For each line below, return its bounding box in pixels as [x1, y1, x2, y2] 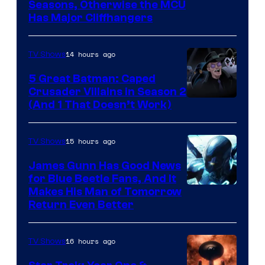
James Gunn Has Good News [28, 159, 181, 173]
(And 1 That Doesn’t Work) [28, 98, 172, 112]
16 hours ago [66, 236, 115, 247]
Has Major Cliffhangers [28, 11, 153, 25]
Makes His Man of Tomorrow [28, 185, 182, 199]
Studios [186, 51, 225, 67]
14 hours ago [66, 49, 115, 60]
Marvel [186, 33, 221, 50]
